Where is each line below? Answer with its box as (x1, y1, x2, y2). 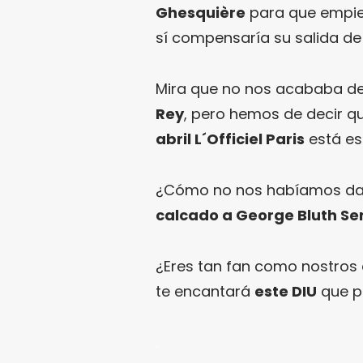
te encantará (156, 280, 254, 301)
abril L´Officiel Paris (156, 128, 305, 149)
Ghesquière (156, 2, 246, 23)
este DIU (254, 280, 317, 301)
